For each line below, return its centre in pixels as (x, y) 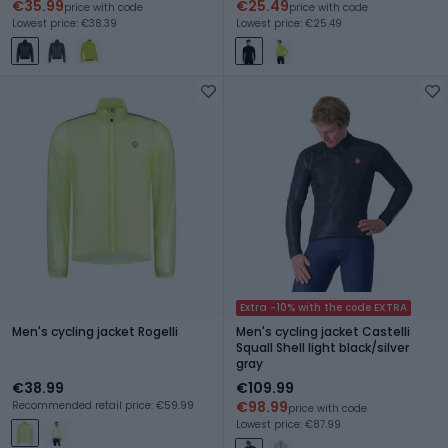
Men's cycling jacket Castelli (323, 331)
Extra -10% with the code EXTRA (323, 307)
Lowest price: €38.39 (64, 23)
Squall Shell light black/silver (322, 347)
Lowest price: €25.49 (289, 23)
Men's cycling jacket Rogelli (95, 331)
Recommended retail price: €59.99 (103, 405)
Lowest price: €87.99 (288, 424)
